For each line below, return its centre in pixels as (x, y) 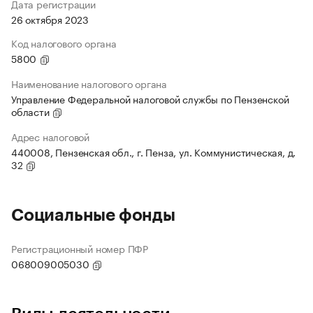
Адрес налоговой (50, 137)
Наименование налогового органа (89, 83)
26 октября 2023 (50, 19)
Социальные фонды (93, 216)
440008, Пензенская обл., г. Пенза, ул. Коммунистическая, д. (154, 152)
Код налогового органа (64, 43)
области (32, 111)
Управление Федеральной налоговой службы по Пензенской (150, 99)
